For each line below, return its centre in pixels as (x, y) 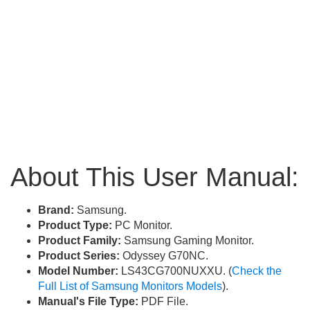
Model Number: (78, 271)
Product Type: (75, 226)
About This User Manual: (155, 177)
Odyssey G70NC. (164, 256)
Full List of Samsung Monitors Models (130, 286)
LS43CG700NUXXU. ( (175, 271)
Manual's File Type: (88, 302)
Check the (257, 271)
